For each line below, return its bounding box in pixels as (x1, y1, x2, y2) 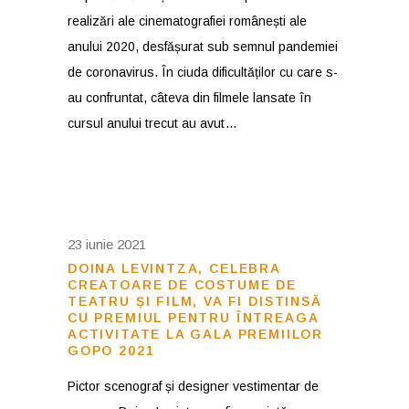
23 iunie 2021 (68, 236, 146, 252)
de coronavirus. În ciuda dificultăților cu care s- (68, 65, 338, 79)
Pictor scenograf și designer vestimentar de (68, 379, 319, 393)
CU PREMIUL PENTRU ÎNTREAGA (68, 310, 319, 325)
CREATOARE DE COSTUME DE (68, 278, 297, 292)
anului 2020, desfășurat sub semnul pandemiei (68, 39, 338, 54)
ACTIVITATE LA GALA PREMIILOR (68, 327, 323, 341)
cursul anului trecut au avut (68, 116, 228, 131)
